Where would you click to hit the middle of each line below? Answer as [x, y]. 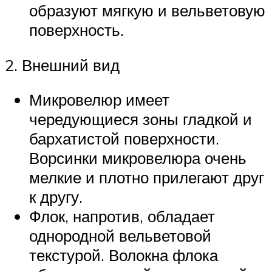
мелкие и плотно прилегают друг [147, 178]
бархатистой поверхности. [124, 139]
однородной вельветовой [120, 236]
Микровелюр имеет [99, 100]
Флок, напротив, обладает [122, 216]
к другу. [56, 197]
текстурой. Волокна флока [124, 255]
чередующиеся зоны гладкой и [141, 119]
